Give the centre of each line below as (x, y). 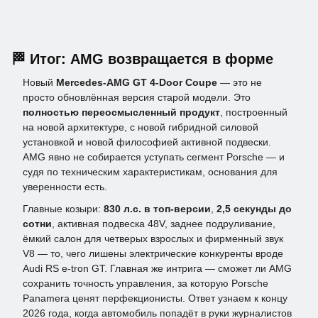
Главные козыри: (63, 209)
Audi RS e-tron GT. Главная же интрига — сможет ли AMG (157, 269)
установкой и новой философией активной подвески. (147, 142)
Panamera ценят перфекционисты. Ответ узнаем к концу (155, 298)
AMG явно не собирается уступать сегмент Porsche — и (154, 157)
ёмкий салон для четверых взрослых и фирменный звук (153, 239)
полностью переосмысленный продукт (121, 113)
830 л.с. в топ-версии (157, 209)
